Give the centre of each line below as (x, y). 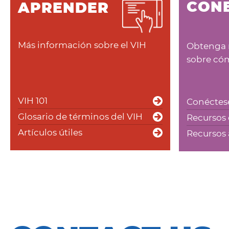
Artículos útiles (50, 133)
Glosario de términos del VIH (80, 117)
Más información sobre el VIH (82, 45)
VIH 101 (33, 101)
